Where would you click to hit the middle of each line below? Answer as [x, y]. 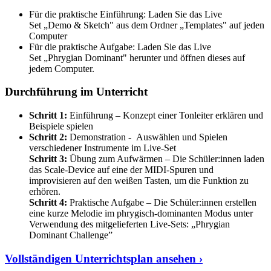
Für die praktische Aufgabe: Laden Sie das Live [120, 47]
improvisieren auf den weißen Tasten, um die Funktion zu [139, 181]
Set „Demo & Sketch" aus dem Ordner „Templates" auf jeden [147, 25]
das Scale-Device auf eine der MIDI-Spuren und [121, 170]
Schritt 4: [48, 203]
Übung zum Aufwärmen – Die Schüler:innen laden [166, 159]
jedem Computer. [62, 68]
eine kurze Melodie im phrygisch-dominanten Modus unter [141, 214]
